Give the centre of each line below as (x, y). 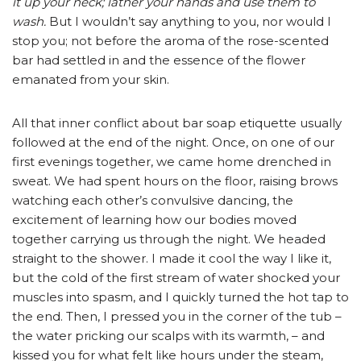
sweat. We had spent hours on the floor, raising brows (175, 181)
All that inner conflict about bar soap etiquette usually (177, 123)
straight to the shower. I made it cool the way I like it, (172, 259)
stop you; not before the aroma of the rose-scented (170, 41)
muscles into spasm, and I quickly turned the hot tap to (180, 297)
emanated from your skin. (91, 80)
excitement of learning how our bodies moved (154, 220)
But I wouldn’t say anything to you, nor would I (189, 22)
